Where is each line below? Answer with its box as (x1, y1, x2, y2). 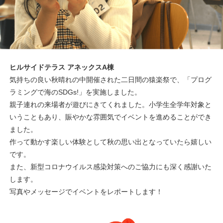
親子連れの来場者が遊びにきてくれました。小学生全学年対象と (9, 101, 212, 109)
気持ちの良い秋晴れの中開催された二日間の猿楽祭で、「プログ (9, 76, 212, 84)
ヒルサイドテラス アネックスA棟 (9, 63, 114, 72)
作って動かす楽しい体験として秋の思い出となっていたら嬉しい (9, 138, 212, 146)
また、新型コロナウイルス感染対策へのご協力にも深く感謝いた (9, 163, 212, 171)
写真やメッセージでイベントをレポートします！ (9, 188, 163, 196)
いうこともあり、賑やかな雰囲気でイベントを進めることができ (9, 113, 212, 121)
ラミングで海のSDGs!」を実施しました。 (9, 88, 142, 97)
